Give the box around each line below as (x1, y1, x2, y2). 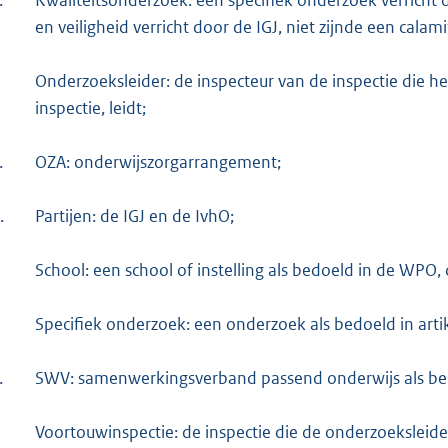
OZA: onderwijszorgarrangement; (35, 151, 281, 174)
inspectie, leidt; (35, 97, 146, 120)
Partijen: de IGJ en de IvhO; (35, 205, 234, 228)
